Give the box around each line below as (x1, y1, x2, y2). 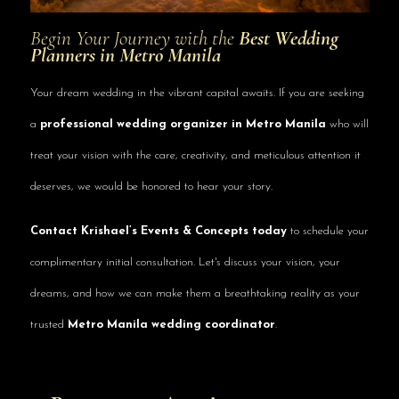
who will (325, 118, 369, 130)
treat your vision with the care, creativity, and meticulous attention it (29, 149, 361, 161)
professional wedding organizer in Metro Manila (39, 118, 326, 130)
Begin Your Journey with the (29, 25, 239, 51)
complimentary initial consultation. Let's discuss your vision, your (29, 256, 340, 268)
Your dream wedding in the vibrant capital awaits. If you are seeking (29, 86, 364, 99)
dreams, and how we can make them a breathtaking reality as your (29, 287, 360, 299)
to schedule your (286, 224, 369, 237)
